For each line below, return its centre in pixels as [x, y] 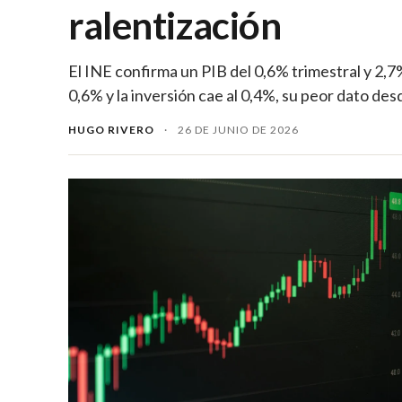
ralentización [175, 25]
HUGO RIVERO [111, 129]
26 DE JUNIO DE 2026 [238, 129]
